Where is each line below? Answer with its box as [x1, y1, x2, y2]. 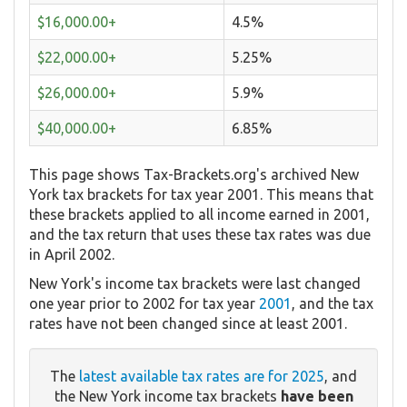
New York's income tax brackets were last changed [29, 274, 361, 292]
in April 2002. [29, 245, 114, 263]
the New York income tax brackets [54, 387, 281, 404]
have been [280, 387, 353, 404]
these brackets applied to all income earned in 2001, [29, 205, 370, 223]
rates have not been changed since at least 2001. [29, 314, 347, 332]
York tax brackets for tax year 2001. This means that [29, 185, 373, 203]
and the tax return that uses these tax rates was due [29, 225, 371, 243]
